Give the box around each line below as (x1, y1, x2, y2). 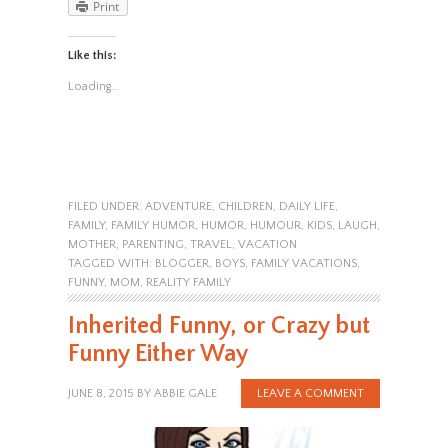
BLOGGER (154, 256, 209, 270)
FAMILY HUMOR (110, 218, 195, 232)
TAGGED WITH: (67, 256, 155, 270)
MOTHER (67, 237, 116, 251)
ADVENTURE (144, 199, 212, 213)
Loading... (67, 79, 120, 93)
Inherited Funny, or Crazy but (67, 312, 370, 339)
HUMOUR (249, 218, 301, 232)
